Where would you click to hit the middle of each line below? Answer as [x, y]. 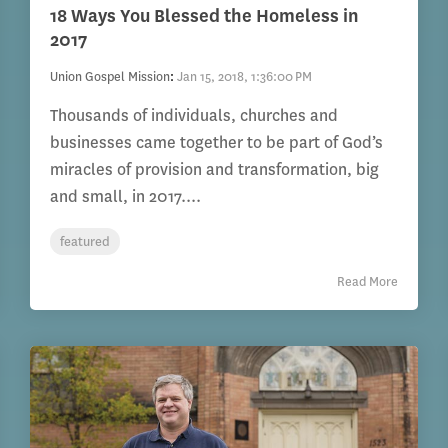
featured [85, 242]
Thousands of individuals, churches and [194, 116]
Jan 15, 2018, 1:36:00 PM [245, 77]
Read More [367, 282]
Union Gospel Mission [110, 77]
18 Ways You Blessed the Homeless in [205, 16]
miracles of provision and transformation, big [215, 170]
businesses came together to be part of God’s [217, 143]
